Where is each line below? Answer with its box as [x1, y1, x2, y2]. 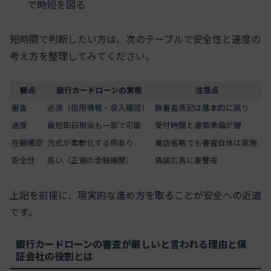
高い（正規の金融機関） [47, 154, 134, 166]
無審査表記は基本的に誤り [155, 102, 249, 114]
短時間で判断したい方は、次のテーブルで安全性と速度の [10, 31, 261, 46]
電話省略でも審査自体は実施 [155, 137, 257, 149]
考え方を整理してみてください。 [10, 48, 155, 63]
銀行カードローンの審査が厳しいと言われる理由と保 [16, 236, 247, 251]
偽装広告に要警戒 [155, 154, 218, 166]
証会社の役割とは [16, 248, 93, 263]
